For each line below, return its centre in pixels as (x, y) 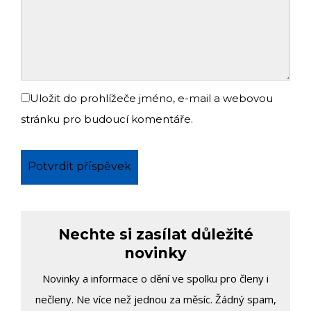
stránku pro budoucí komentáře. (107, 119)
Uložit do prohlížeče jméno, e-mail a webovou (151, 99)
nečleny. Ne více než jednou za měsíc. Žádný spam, (155, 300)
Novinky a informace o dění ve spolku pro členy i (155, 279)
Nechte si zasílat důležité (155, 235)
